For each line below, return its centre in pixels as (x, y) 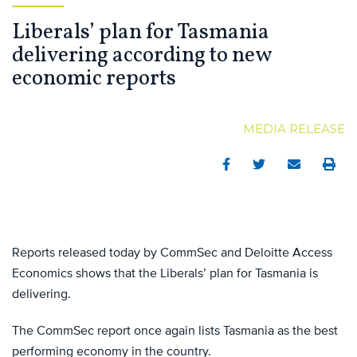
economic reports (94, 79)
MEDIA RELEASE (294, 129)
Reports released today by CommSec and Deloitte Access (172, 252)
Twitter (271, 164)
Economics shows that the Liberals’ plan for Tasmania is (165, 273)
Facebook (249, 164)
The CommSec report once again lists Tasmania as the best (175, 330)
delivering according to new (142, 56)
